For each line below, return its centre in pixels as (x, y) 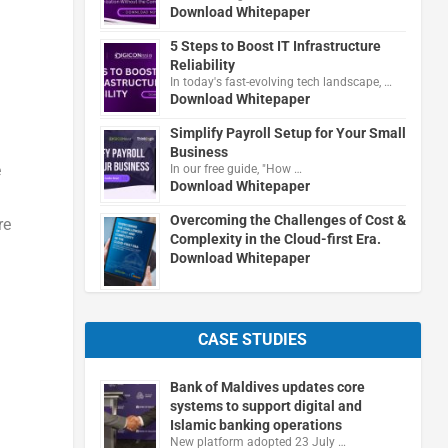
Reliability (202, 64)
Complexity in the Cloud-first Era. (275, 238)
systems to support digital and (265, 405)
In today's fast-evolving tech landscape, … (280, 81)
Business (198, 151)
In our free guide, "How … (235, 168)
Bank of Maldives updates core (267, 386)
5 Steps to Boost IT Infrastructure (275, 45)
